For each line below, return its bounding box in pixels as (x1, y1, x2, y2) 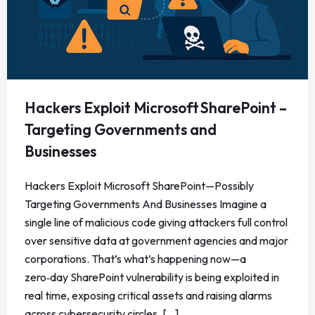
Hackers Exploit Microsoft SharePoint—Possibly (25, 179, 254, 193)
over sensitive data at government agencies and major (25, 233, 288, 248)
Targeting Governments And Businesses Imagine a (25, 197, 266, 212)
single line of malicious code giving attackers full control (25, 215, 288, 230)
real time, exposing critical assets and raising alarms (25, 288, 272, 303)
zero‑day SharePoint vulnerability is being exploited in (25, 270, 279, 285)
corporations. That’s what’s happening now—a (25, 252, 246, 266)
